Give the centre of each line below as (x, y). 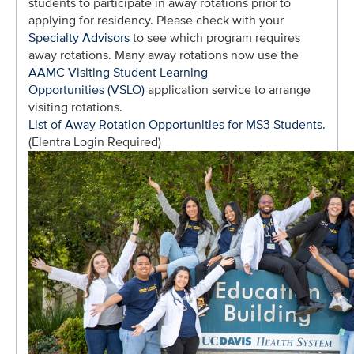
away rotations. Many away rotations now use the (164, 55)
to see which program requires (215, 38)
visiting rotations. (75, 107)
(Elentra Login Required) (95, 142)
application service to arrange (228, 90)
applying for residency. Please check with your (156, 20)
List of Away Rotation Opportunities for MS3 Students (175, 124)
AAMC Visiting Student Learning (118, 72)
